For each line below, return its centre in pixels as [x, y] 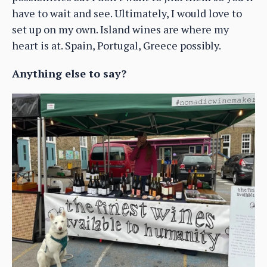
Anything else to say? [69, 74]
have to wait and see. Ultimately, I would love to [127, 13]
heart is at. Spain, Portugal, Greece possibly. [117, 46]
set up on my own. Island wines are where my [120, 30]
